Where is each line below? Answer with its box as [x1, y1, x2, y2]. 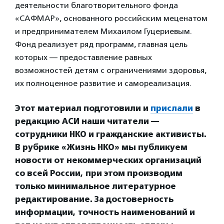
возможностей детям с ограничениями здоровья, [15, 65, 206, 75]
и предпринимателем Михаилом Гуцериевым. [15, 26, 192, 36]
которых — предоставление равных [15, 52, 152, 62]
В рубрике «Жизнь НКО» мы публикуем [15, 142, 187, 152]
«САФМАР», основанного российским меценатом [15, 13, 207, 23]
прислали [150, 103, 193, 113]
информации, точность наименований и [15, 207, 195, 217]
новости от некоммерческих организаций [15, 155, 201, 165]
